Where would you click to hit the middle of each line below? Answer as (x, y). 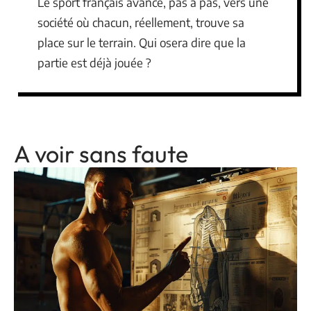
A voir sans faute (101, 154)
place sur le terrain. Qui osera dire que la (142, 43)
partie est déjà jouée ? (94, 63)
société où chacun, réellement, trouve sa (141, 23)
